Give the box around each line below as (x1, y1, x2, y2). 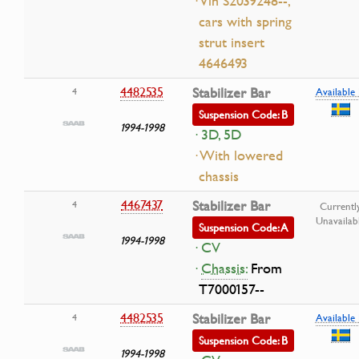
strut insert (199, 31, 264, 53)
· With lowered (192, 144, 283, 166)
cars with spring (199, 10, 292, 32)
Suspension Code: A (199, 218, 288, 236)
